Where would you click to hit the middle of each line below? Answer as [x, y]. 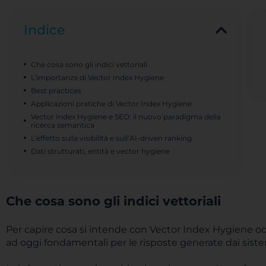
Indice [44, 30]
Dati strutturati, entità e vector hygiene [100, 151]
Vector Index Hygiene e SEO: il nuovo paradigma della [126, 117]
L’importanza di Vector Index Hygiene [97, 77]
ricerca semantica [63, 125]
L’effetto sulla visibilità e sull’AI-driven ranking [111, 138]
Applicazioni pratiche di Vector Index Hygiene [111, 104]
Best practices [57, 91]
